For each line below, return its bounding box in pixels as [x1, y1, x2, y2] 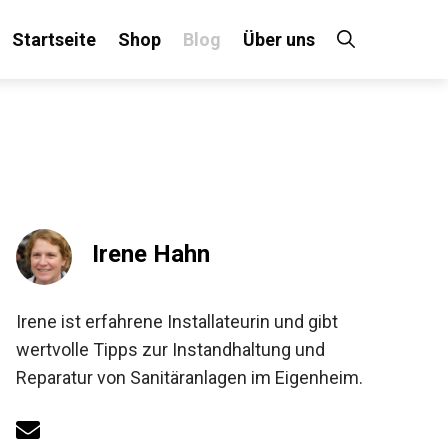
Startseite [12, 29, 96, 50]
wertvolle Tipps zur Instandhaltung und [16, 339, 325, 360]
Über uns [243, 29, 315, 50]
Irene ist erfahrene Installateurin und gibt [16, 311, 338, 332]
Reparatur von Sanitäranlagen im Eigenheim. [16, 367, 363, 388]
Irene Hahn [92, 240, 210, 268]
